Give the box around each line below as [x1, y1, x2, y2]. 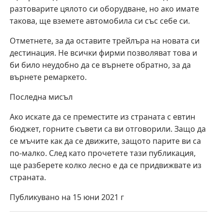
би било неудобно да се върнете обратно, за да [10, 59, 191, 70]
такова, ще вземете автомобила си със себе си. [10, 15, 190, 26]
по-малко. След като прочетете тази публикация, [10, 147, 196, 158]
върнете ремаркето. [10, 71, 87, 82]
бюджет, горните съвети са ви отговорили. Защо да [10, 123, 206, 134]
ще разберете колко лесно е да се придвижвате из [10, 159, 201, 170]
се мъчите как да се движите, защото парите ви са [10, 135, 201, 146]
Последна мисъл [10, 91, 73, 102]
